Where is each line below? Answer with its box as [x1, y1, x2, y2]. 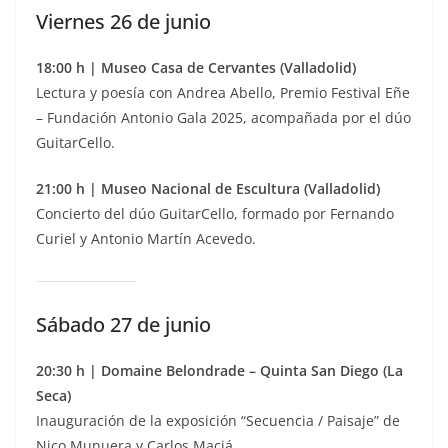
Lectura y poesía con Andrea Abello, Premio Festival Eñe [36, 83, 410, 103]
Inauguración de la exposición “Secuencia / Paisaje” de [36, 411, 400, 431]
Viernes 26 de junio [36, 8, 211, 36]
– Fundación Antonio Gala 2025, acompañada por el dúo [36, 108, 411, 128]
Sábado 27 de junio [36, 311, 211, 339]
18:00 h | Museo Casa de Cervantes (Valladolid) [36, 58, 356, 78]
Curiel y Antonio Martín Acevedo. [36, 229, 256, 249]
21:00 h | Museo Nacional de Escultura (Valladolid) [36, 179, 380, 199]
